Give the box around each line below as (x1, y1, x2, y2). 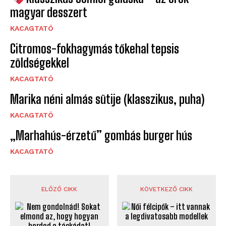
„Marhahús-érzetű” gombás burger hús (10, 128, 192, 143)
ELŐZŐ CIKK (41, 185, 78, 193)
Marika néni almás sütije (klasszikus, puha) (10, 91, 204, 106)
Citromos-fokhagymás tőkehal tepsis (10, 41, 179, 56)
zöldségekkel (10, 55, 69, 70)
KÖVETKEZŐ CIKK (140, 185, 193, 193)
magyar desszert (10, 5, 87, 20)
